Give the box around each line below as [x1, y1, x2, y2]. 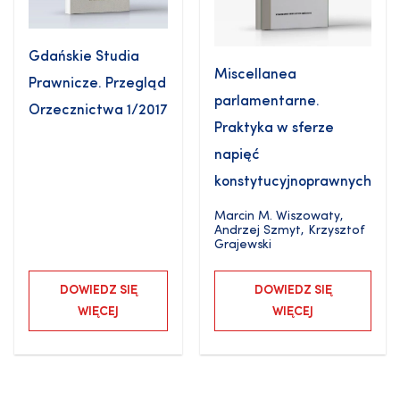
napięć [214, 147, 260, 162]
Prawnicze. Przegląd [29, 76, 166, 91]
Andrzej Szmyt [214, 223, 301, 237]
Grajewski [214, 237, 271, 252]
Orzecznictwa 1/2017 [29, 103, 168, 118]
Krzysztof [308, 223, 365, 237]
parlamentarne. [214, 94, 320, 109]
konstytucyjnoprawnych [214, 174, 371, 189]
